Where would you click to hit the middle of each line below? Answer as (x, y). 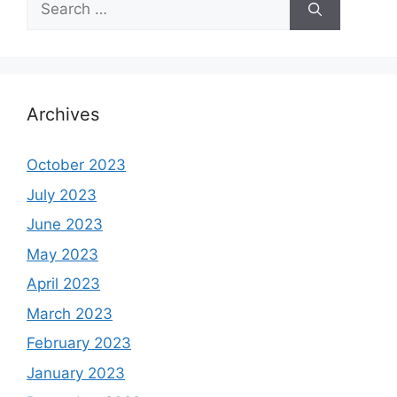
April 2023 (63, 284)
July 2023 (62, 195)
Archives (63, 115)
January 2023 (76, 373)
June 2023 (65, 225)
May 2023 (62, 254)
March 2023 (70, 313)
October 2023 (76, 165)
